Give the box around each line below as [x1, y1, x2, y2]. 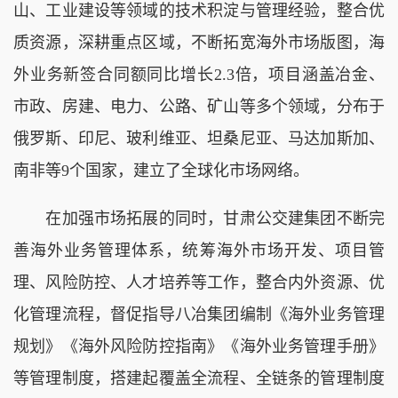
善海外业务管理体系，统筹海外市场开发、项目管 [13, 241, 385, 259]
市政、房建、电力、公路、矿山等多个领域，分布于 [13, 97, 385, 115]
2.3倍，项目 [213, 65, 302, 84]
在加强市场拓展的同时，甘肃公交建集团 [45, 209, 337, 227]
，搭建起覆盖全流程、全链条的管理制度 [93, 369, 386, 387]
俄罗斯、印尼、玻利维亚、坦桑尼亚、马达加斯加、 [13, 129, 385, 147]
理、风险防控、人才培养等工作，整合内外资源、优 [13, 273, 385, 291]
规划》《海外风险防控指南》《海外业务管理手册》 [13, 337, 385, 355]
